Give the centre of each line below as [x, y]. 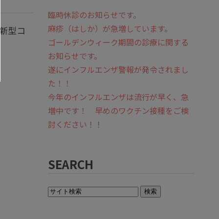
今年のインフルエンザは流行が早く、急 [118, 97]
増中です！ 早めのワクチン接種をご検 [118, 110]
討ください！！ [75, 124]
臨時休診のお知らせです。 [94, 15]
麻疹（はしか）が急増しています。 [110, 28]
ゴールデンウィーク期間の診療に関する [118, 42]
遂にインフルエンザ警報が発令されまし [118, 69]
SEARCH [71, 164]
